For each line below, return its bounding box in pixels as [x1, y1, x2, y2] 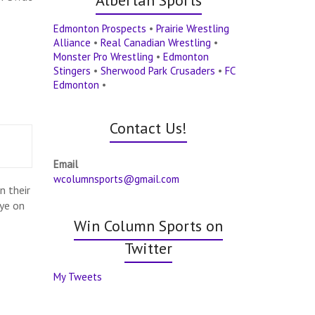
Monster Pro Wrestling [53, 49, 154, 63]
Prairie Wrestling [156, 21, 230, 35]
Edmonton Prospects [53, 21, 147, 35]
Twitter [124, 238, 172, 258]
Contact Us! [110, 117, 187, 138]
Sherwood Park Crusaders [101, 63, 216, 77]
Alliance [53, 35, 91, 49]
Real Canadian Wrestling [101, 35, 212, 49]
